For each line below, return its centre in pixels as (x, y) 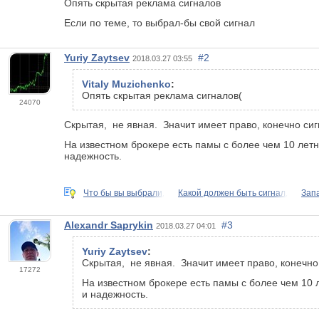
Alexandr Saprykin (109, 225)
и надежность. (116, 294)
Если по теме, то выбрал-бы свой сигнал (159, 22)
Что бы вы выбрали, (124, 193)
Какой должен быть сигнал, (233, 193)
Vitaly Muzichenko (126, 84)
